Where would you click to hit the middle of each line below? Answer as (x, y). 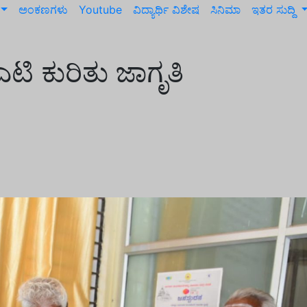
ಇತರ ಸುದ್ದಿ (275, 10)
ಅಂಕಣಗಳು (43, 10)
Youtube (100, 10)
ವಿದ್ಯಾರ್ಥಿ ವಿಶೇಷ (166, 10)
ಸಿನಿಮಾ (225, 10)
